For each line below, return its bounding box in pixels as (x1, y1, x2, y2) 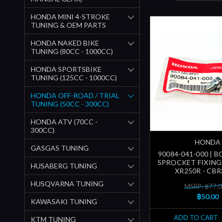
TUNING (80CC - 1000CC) (31, 47, 113, 55)
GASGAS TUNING (31, 143, 89, 152)
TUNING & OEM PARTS (31, 20, 106, 29)
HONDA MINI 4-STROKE (31, 12, 110, 21)
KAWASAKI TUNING (31, 197, 97, 206)
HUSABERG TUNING (31, 161, 97, 170)
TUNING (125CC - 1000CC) (31, 73, 117, 82)
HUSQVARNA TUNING (31, 179, 104, 188)
